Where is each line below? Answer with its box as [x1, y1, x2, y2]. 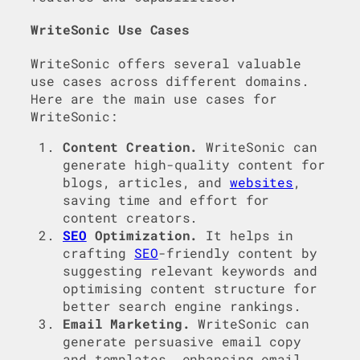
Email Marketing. [63, 315, 190, 333]
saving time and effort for [63, 191, 270, 209]
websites [229, 174, 294, 191]
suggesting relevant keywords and [63, 262, 317, 280]
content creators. [63, 209, 198, 227]
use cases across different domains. [31, 72, 309, 89]
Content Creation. [63, 138, 198, 156]
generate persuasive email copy [63, 333, 301, 350]
